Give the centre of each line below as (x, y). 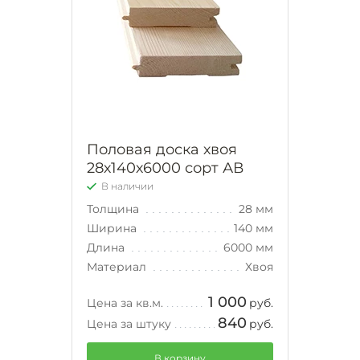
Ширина (113, 229)
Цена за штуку (129, 324)
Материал (118, 267)
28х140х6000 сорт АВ (165, 168)
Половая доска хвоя (162, 150)
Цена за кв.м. (125, 303)
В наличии (127, 186)
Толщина (115, 209)
